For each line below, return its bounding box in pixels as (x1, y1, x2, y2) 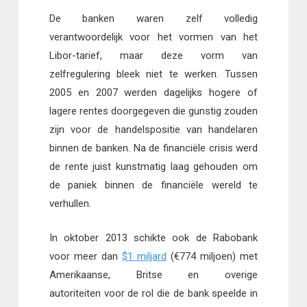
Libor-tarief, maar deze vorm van (49, 49, 258, 62)
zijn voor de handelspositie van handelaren (49, 123, 258, 136)
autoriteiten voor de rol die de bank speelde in (49, 286, 258, 299)
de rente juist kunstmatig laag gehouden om (49, 160, 258, 173)
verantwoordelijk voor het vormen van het (49, 31, 258, 44)
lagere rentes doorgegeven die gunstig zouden (49, 105, 258, 118)
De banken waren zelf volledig (49, 12, 258, 25)
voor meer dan (49, 249, 122, 262)
